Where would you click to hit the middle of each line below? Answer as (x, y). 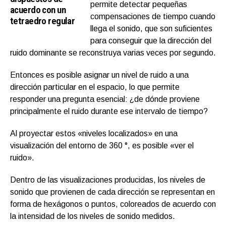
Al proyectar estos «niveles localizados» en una (94, 134)
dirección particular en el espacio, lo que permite (95, 87)
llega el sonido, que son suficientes (152, 29)
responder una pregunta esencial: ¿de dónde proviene (105, 99)
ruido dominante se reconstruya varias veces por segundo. (113, 53)
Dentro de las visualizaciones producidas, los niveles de (108, 180)
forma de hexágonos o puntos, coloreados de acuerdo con (113, 204)
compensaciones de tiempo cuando (153, 17)
